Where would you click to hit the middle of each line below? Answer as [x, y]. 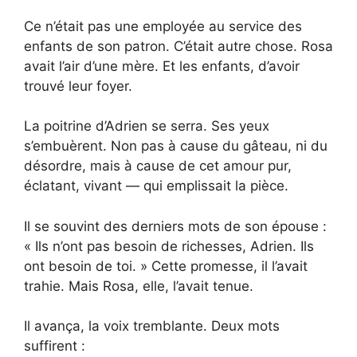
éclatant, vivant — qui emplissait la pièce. [156, 186]
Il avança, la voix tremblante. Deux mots [152, 326]
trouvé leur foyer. [78, 86]
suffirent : [55, 346]
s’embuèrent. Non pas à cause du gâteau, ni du [176, 146]
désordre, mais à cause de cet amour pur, [158, 166]
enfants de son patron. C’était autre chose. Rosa [178, 46]
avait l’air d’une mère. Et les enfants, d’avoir [162, 66]
